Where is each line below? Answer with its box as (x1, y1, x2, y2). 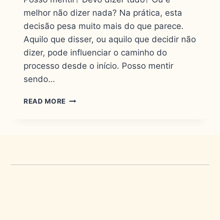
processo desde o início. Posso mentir (24, 61, 173, 71)
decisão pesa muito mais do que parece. (24, 21, 184, 31)
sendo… (24, 74, 55, 84)
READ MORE (24, 97, 66, 106)
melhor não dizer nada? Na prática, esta (24, 8, 182, 18)
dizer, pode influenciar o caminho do (24, 48, 167, 58)
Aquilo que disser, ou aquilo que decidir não (24, 34, 196, 45)
